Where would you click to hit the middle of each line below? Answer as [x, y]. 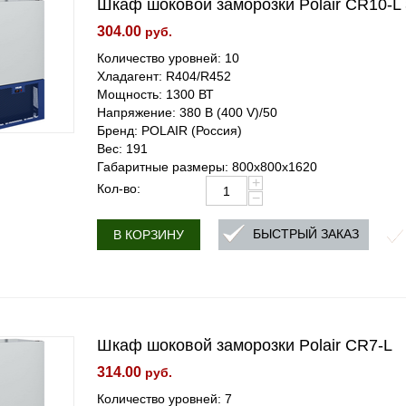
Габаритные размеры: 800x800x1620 [208, 167]
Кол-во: [119, 188]
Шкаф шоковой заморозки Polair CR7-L [245, 345]
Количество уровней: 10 [169, 58]
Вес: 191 [123, 149]
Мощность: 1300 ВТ [156, 94]
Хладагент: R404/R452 [164, 76]
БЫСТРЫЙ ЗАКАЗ [306, 234]
